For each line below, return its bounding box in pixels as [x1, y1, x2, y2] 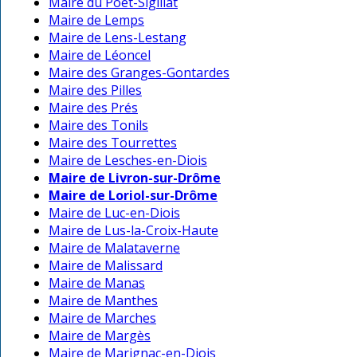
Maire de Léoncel [49, 46, 151, 65]
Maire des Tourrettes [49, 134, 177, 152]
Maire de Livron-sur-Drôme [49, 169, 221, 187]
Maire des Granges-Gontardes [49, 64, 229, 82]
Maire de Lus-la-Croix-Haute [49, 222, 218, 240]
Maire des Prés [49, 99, 138, 117]
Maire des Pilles [49, 81, 142, 100]
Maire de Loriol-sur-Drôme [49, 186, 218, 205]
